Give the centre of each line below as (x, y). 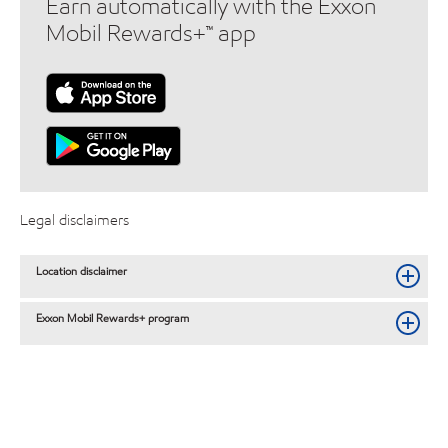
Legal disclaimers (74, 219)
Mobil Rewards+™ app (151, 33)
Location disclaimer (82, 271)
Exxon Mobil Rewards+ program (113, 318)
